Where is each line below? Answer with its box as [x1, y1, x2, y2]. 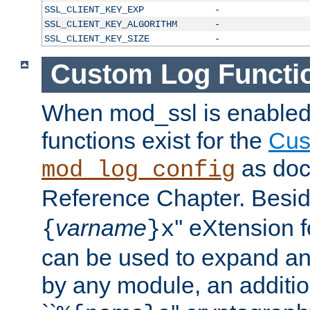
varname [55, 215, 147, 241]
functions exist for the [42, 127, 268, 154]
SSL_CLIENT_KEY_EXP [44, 3, 144, 15]
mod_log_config [42, 157, 235, 184]
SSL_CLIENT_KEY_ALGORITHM [44, 18, 177, 30]
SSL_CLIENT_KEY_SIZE [44, 33, 149, 44]
